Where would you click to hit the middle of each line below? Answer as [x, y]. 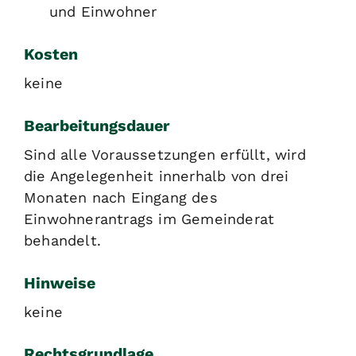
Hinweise [60, 283]
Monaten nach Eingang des [121, 197]
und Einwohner [103, 12]
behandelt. [62, 240]
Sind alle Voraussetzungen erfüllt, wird [165, 154]
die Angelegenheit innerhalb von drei [157, 176]
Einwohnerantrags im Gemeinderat [149, 219]
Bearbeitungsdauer [97, 126]
